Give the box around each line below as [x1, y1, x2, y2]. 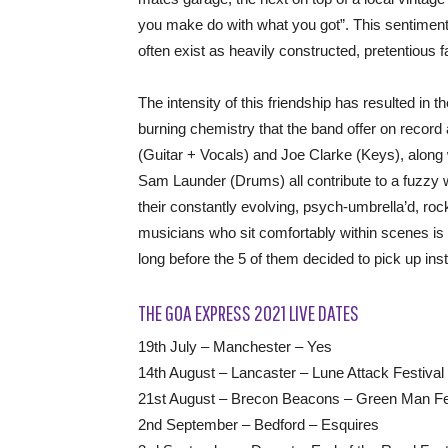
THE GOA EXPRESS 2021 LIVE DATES [138, 300, 359, 325]
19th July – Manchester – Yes [138, 338, 332, 355]
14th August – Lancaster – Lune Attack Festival [138, 364, 444, 381]
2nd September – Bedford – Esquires [138, 416, 379, 433]
